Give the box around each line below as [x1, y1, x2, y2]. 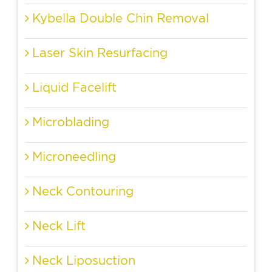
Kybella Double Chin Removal [32, 11, 209, 25]
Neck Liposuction [32, 253, 135, 268]
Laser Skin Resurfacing [32, 46, 168, 60]
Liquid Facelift [32, 80, 117, 95]
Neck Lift [32, 219, 86, 233]
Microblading [32, 115, 109, 129]
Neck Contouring [32, 184, 134, 199]
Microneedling [32, 149, 116, 164]
